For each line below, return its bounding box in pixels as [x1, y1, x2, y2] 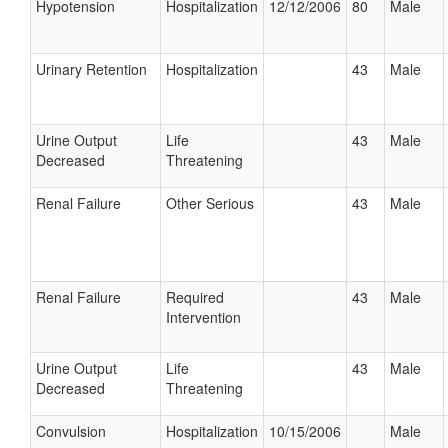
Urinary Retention [36, 59, 147, 79]
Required [166, 287, 224, 307]
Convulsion [36, 421, 106, 441]
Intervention [166, 307, 241, 327]
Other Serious [166, 193, 254, 213]
